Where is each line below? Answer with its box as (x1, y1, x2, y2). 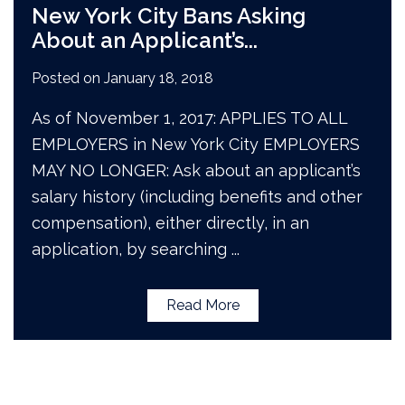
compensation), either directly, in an (32, 212, 310, 232)
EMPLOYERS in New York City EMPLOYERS (32, 134, 361, 154)
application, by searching (32, 239, 228, 259)
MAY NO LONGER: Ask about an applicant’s (32, 160, 362, 180)
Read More (165, 296, 240, 314)
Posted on (32, 69, 105, 87)
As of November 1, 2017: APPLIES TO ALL (32, 108, 348, 127)
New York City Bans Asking (32, 2, 306, 29)
